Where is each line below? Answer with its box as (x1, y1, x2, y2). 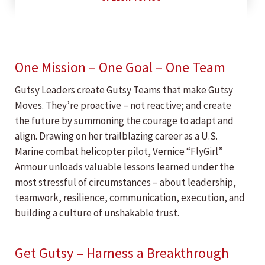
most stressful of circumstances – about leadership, (15, 176, 236, 189)
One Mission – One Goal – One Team (15, 58, 225, 77)
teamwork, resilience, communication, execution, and (15, 191, 245, 205)
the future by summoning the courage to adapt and (15, 114, 234, 128)
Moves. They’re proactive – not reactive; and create (15, 99, 231, 112)
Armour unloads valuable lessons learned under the (15, 160, 234, 174)
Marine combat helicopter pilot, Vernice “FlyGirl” (15, 145, 223, 159)
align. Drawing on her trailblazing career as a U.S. (15, 130, 218, 143)
